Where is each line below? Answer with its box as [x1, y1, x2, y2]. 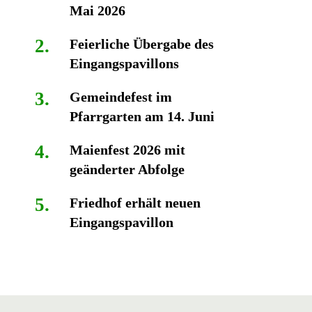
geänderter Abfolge [69, 162, 185, 177]
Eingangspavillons [69, 56, 179, 71]
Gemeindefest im [69, 89, 172, 104]
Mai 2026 [69, 3, 125, 18]
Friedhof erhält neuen [69, 195, 201, 210]
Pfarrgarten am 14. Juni [69, 109, 214, 124]
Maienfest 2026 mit [69, 142, 185, 157]
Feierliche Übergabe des [69, 36, 214, 52]
